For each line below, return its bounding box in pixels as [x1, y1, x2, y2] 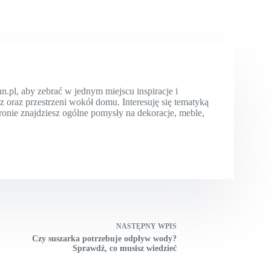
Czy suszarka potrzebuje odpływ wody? [31, 233, 177, 243]
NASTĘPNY [116, 221, 158, 230]
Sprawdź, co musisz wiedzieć [72, 243, 177, 253]
